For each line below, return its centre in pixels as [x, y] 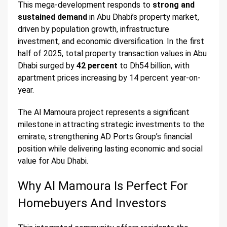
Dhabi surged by [47, 66]
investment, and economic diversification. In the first [111, 42]
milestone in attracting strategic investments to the [111, 125]
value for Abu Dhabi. [53, 161]
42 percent [97, 66]
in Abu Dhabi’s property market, [143, 17]
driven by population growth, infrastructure [93, 29]
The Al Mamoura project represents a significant [104, 112]
